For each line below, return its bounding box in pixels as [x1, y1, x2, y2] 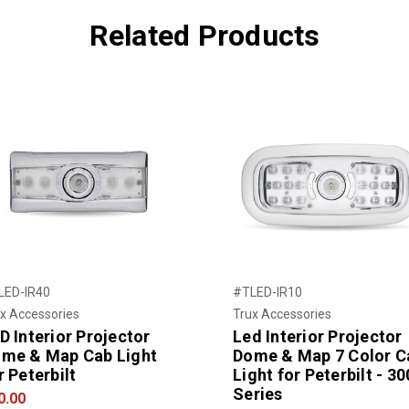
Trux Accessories [233, 306, 331, 321]
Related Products [89, 17, 320, 53]
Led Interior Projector [233, 326, 403, 346]
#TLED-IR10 [233, 284, 302, 299]
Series [233, 383, 283, 404]
